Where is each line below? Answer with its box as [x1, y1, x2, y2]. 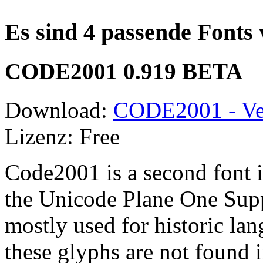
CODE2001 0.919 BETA [5, 59, 242, 85]
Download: [5, 97, 113, 123]
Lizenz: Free [5, 124, 120, 150]
